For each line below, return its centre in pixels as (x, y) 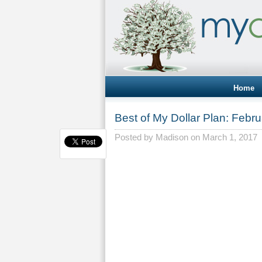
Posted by (135, 137)
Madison (172, 137)
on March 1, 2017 (223, 137)
